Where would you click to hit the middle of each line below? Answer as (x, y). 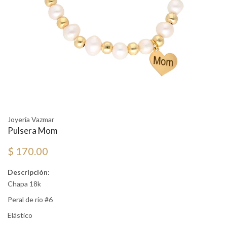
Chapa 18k (24, 184)
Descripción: (29, 172)
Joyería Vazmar (31, 120)
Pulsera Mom (33, 131)
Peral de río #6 (30, 200)
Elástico (20, 215)
